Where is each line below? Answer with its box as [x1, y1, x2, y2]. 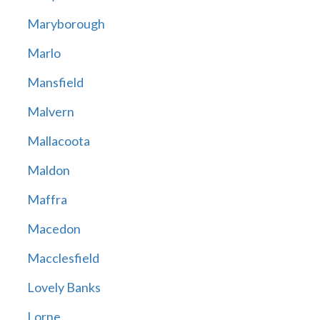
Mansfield [26, 74, 84, 91]
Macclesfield [26, 250, 99, 266]
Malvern [26, 104, 74, 120]
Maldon [26, 162, 70, 179]
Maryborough [26, 16, 105, 32]
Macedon [26, 221, 81, 237]
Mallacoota [26, 133, 90, 149]
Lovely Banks [26, 279, 101, 296]
